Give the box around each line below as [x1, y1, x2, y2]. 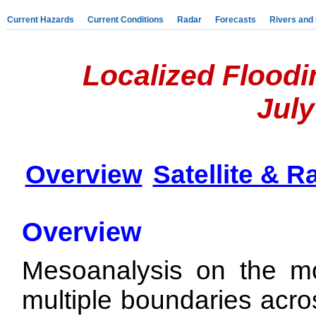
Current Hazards [7, 15, 74, 25]
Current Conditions [87, 15, 164, 25]
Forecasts [215, 15, 256, 25]
